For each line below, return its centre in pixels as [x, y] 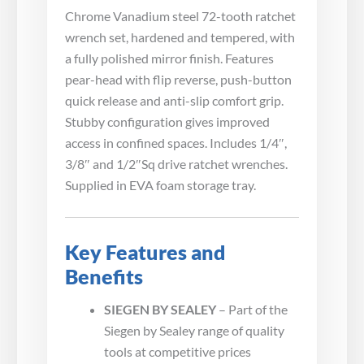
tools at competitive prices [178, 351]
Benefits [104, 276]
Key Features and [145, 252]
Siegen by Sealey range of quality [194, 330]
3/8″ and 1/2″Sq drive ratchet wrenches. [176, 164]
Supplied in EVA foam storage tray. [160, 185]
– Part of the [252, 309]
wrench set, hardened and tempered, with [180, 37]
